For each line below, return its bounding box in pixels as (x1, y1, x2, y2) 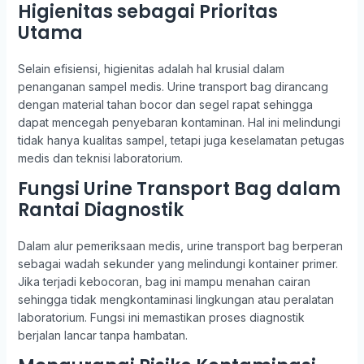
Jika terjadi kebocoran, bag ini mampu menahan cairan (17, 275, 310, 288)
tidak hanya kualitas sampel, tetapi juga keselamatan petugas (17, 133, 344, 147)
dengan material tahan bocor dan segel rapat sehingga (17, 97, 313, 111)
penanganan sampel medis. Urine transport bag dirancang (17, 80, 328, 93)
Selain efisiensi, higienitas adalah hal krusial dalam (17, 62, 284, 76)
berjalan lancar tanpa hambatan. (17, 328, 188, 342)
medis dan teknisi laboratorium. (17, 151, 183, 165)
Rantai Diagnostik (17, 197, 184, 223)
